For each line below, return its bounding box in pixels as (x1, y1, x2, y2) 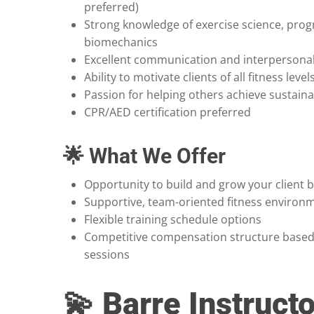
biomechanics (84, 34, 158, 50)
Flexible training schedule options (84, 212, 261, 228)
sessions (84, 247, 130, 263)
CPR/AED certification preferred (84, 104, 251, 121)
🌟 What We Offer (63, 144, 226, 169)
